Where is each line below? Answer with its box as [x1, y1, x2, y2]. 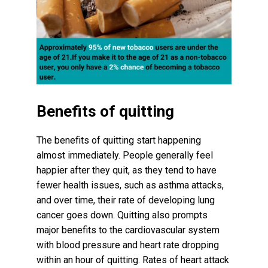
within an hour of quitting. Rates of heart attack [36, 254, 230, 266]
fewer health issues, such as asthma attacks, [36, 179, 224, 191]
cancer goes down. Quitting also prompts [36, 209, 208, 221]
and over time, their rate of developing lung [36, 194, 215, 206]
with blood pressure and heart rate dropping [36, 239, 220, 251]
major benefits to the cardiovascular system [36, 224, 220, 236]
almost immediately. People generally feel [36, 149, 214, 161]
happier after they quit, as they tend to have [36, 164, 217, 176]
